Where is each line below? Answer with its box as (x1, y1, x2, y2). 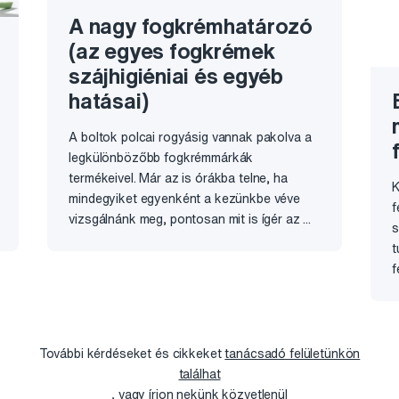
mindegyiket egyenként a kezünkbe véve (69, 191, 301, 205)
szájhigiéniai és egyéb (69, 64, 283, 86)
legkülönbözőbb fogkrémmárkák (69, 151, 254, 164)
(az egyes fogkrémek (69, 39, 275, 61)
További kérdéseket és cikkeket (38, 346, 225, 360)
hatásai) (69, 89, 149, 111)
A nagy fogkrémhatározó (69, 14, 313, 37)
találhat (178, 367, 221, 380)
